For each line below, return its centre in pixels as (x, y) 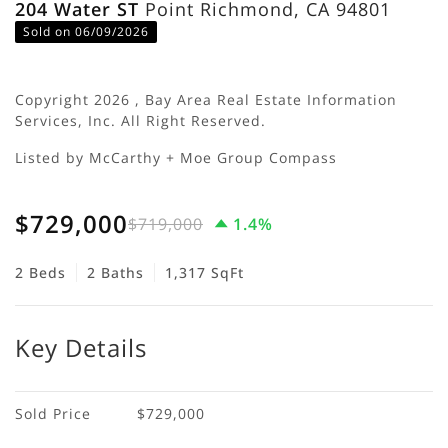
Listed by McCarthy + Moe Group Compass (178, 157)
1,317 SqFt (204, 272)
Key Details (81, 347)
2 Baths (115, 272)
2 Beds (40, 272)
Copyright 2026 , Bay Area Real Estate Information (206, 99)
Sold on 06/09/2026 (86, 31)
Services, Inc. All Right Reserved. (140, 120)
